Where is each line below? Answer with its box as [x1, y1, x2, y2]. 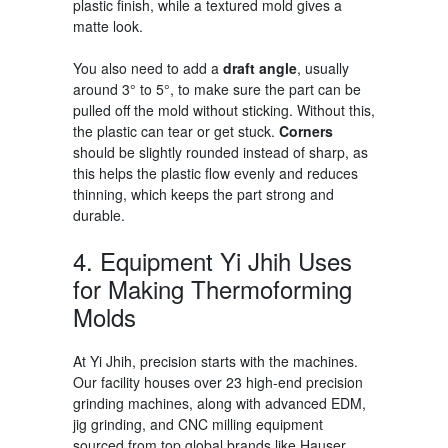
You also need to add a [72, 57, 223, 78]
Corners [278, 120, 333, 141]
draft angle [222, 57, 297, 78]
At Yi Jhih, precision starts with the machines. [72, 350, 358, 371]
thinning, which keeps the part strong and [72, 183, 334, 204]
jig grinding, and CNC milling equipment [72, 413, 323, 434]
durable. [72, 204, 125, 225]
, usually [296, 57, 349, 78]
